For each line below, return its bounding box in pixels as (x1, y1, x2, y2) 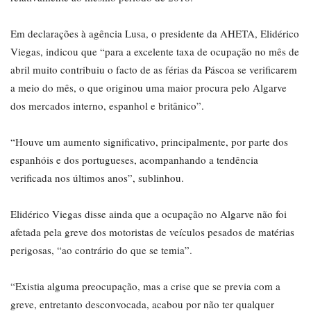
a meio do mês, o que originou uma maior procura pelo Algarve (10, 81, 287, 95)
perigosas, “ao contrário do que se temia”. (10, 243, 192, 258)
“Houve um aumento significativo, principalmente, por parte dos (10, 135, 288, 149)
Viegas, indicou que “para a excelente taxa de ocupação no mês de (10, 44, 299, 59)
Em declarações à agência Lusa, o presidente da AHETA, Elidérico (10, 26, 299, 41)
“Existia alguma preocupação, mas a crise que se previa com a (10, 279, 280, 294)
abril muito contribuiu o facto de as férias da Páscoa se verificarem (10, 62, 297, 77)
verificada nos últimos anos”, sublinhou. (10, 171, 184, 185)
